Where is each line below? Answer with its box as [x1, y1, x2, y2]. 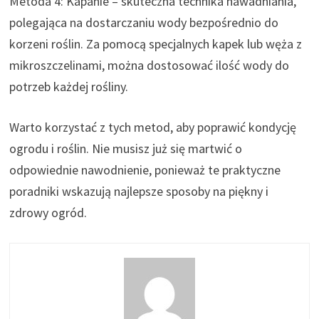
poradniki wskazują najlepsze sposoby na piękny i [9, 182, 269, 199]
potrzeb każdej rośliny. [9, 78, 129, 95]
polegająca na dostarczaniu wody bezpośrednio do [9, 14, 279, 31]
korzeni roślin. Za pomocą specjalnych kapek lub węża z [9, 35, 303, 52]
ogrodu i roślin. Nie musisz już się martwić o [9, 140, 243, 157]
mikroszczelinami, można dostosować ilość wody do [9, 56, 290, 73]
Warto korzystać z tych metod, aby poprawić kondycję [9, 118, 297, 135]
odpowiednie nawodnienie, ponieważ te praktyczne [9, 161, 281, 178]
